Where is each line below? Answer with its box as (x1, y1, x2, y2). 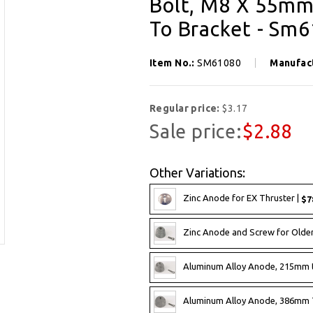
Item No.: (150, 57, 198, 68)
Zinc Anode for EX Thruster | (183, 193, 301, 203)
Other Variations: (150, 165, 245, 180)
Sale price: (150, 120, 242, 142)
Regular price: (150, 102, 223, 114)
